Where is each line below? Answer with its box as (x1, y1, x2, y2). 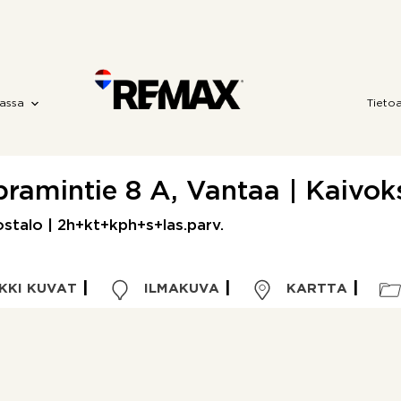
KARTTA (281, 283, 347, 294)
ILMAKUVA (139, 283, 219, 294)
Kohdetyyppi (52, 382, 138, 393)
